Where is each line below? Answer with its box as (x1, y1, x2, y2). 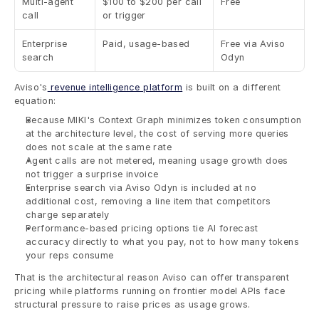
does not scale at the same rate (26, 141, 172, 152)
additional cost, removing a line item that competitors (26, 195, 271, 206)
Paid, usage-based (103, 38, 190, 49)
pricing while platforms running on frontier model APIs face (14, 285, 286, 296)
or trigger (103, 9, 146, 21)
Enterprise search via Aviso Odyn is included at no (26, 182, 257, 193)
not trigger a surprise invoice (26, 168, 159, 179)
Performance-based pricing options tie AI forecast (26, 222, 258, 234)
